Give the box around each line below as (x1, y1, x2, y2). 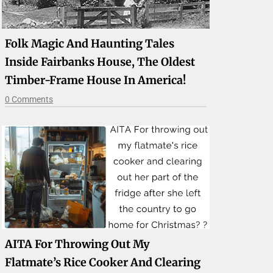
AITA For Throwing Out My (5, 237, 151, 252)
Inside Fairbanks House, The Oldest (5, 54, 196, 69)
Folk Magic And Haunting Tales (5, 36, 175, 51)
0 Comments (5, 94, 54, 104)
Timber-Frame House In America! (5, 73, 186, 87)
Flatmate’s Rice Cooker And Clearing (5, 255, 201, 270)
